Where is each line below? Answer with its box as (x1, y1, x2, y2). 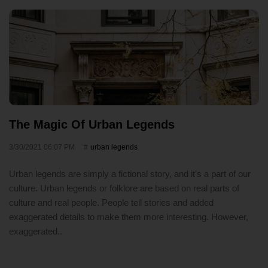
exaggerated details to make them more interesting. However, (9, 212, 248, 222)
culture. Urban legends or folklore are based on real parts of (9, 183, 239, 193)
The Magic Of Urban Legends (9, 118, 175, 131)
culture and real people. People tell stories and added (9, 197, 214, 208)
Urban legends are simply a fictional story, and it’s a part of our (9, 169, 251, 179)
